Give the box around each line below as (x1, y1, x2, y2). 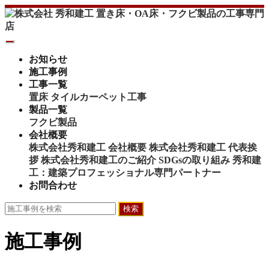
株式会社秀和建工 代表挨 (149, 142, 257, 153)
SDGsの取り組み (159, 155, 230, 165)
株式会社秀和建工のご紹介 (41, 155, 156, 165)
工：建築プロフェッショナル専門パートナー (29, 168, 221, 178)
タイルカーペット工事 (50, 92, 147, 102)
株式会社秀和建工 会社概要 (29, 142, 147, 153)
